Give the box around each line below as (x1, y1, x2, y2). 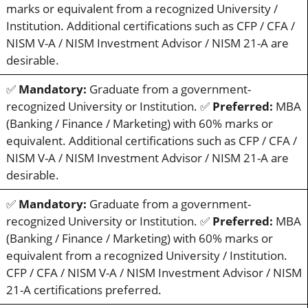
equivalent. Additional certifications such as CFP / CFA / (5, 133, 297, 149)
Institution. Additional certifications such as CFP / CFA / (5, 18, 295, 34)
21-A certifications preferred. (5, 282, 162, 298)
